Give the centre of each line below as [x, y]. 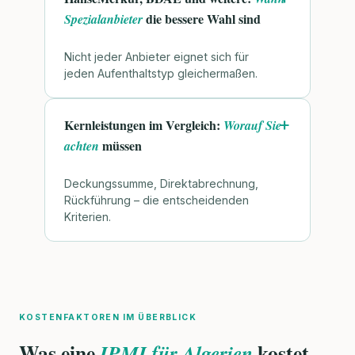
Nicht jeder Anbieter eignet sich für [157, 57]
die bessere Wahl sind [202, 19]
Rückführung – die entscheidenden [157, 200]
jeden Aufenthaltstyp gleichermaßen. [161, 73]
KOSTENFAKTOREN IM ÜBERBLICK [108, 317]
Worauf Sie [252, 125]
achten [82, 146]
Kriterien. [88, 216]
